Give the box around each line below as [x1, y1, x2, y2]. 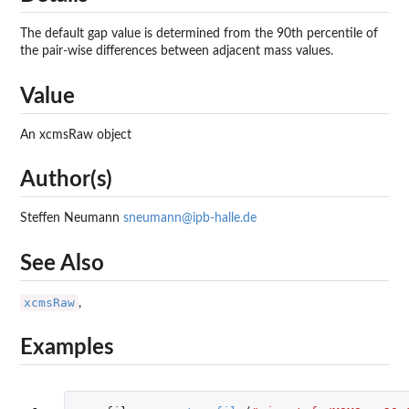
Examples [20, 337, 114, 360]
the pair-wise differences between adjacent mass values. [20, 45, 333, 58]
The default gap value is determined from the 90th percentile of [20, 27, 378, 41]
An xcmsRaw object [20, 128, 131, 142]
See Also [20, 252, 104, 275]
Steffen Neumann [20, 212, 123, 225]
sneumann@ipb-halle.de [123, 212, 257, 225]
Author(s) [20, 169, 112, 192]
